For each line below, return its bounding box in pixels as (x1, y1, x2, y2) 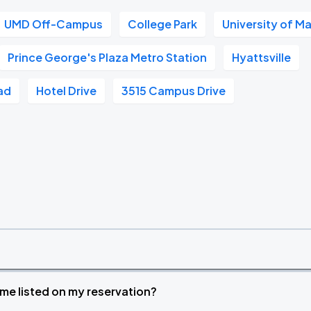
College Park (128, 17, 198, 31)
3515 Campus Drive (121, 83, 226, 98)
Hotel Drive (36, 83, 97, 98)
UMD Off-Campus (4, 17, 103, 31)
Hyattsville (232, 50, 292, 65)
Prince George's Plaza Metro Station (8, 50, 208, 65)
